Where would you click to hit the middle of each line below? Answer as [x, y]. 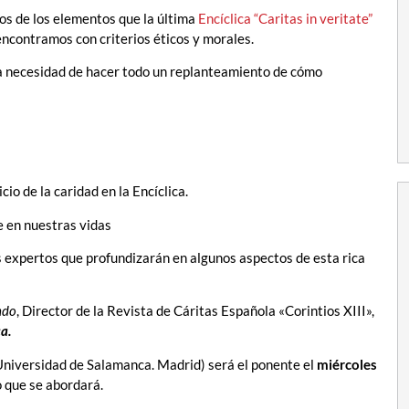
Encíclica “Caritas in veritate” [285, 18]
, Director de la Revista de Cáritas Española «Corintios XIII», [195, 311]
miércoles [347, 364]
